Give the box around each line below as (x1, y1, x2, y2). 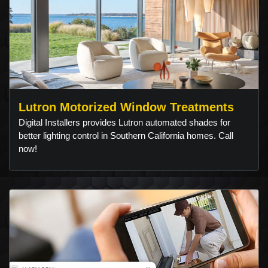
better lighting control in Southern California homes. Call (19, 130, 233, 141)
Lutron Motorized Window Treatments (19, 100, 234, 114)
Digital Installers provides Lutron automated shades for (19, 117, 230, 128)
